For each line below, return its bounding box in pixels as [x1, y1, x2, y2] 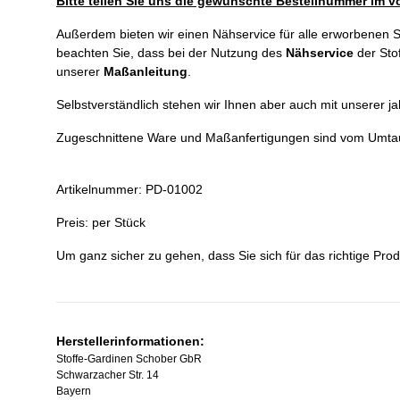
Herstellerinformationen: [56, 334, 204, 348]
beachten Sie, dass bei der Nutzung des [56, 46, 286, 60]
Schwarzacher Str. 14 [56, 369, 159, 381]
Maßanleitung [104, 64, 187, 79]
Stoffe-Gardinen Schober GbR [56, 353, 202, 365]
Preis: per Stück [56, 215, 146, 229]
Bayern [56, 385, 91, 397]
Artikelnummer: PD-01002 [56, 182, 203, 196]
